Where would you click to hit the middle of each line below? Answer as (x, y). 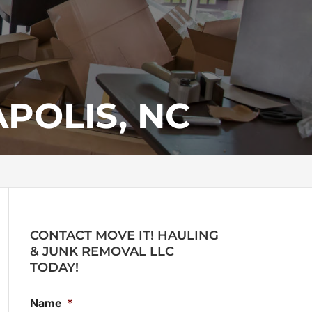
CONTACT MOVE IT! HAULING (124, 235)
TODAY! (54, 267)
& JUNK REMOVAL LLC (102, 251)
